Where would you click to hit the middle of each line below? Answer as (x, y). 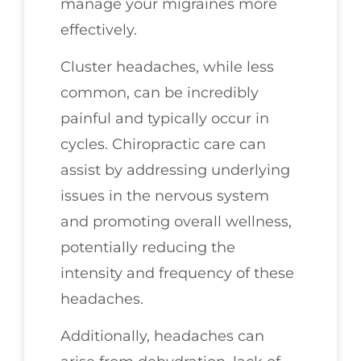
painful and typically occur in (165, 119)
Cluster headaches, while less (167, 67)
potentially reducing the (148, 248)
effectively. (99, 29)
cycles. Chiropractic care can (163, 145)
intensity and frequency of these (177, 274)
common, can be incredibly (160, 93)
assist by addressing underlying (175, 170)
